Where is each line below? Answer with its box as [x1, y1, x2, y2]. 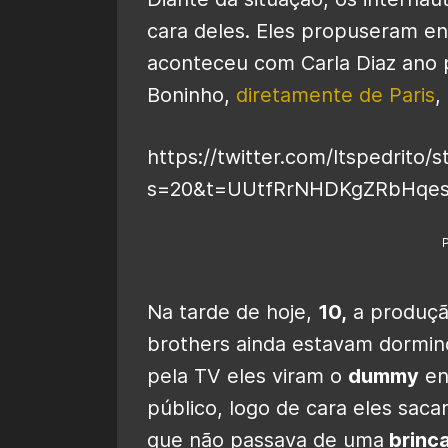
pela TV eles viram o [147, 363, 348, 388]
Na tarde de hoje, [147, 299, 318, 324]
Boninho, [147, 82, 236, 107]
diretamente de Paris [236, 82, 435, 107]
